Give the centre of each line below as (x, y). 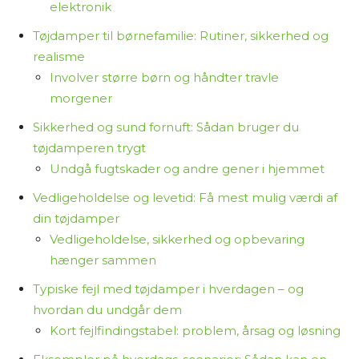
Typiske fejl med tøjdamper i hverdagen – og (168, 289)
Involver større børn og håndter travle (164, 77)
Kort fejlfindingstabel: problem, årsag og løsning (195, 331)
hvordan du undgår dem (107, 310)
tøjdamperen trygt (89, 148)
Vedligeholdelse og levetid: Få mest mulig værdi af (185, 198)
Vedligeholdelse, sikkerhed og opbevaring (177, 239)
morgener (81, 98)
